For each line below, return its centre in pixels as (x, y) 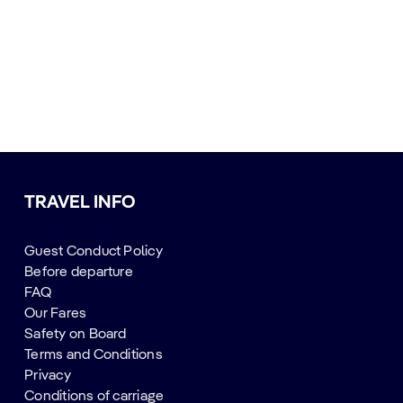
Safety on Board (76, 334)
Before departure (79, 272)
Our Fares (56, 313)
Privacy (48, 376)
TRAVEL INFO (80, 203)
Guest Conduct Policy (94, 251)
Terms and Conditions (94, 355)
